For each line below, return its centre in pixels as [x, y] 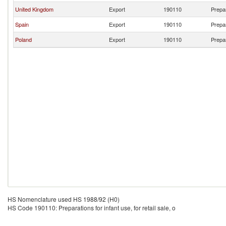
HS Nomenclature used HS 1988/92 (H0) [64, 199]
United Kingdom [34, 9]
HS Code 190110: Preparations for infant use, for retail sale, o [92, 208]
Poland [23, 39]
